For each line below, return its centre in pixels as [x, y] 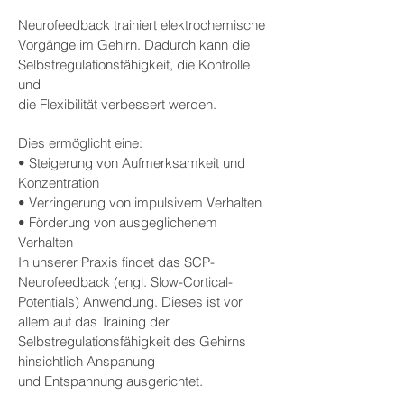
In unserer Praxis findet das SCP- [116, 262]
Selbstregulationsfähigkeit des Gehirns [132, 341]
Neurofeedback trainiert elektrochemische [142, 25]
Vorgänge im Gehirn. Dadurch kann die [134, 45]
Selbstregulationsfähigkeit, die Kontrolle [134, 64]
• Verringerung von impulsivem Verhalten [140, 202]
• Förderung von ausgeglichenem [118, 222]
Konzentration [59, 183]
